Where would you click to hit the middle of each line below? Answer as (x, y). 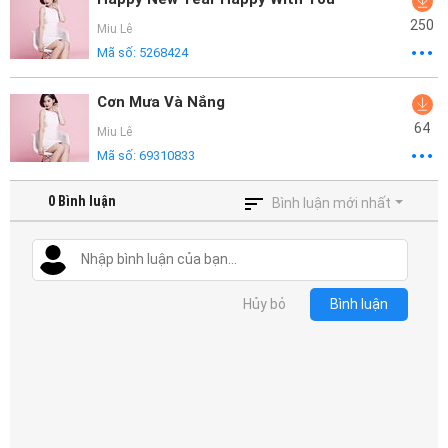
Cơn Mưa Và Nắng (161, 102)
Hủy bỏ (264, 304)
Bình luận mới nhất (332, 203)
